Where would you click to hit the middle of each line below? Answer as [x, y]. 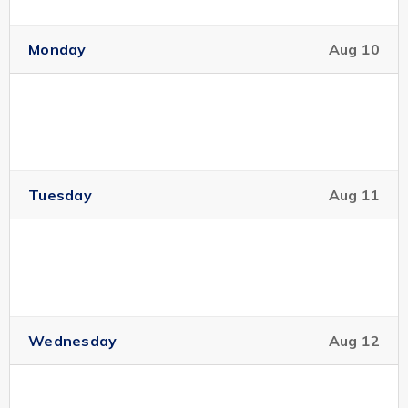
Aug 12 [354, 341]
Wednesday [73, 341]
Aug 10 [354, 49]
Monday [57, 49]
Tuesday [60, 195]
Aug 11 [354, 195]
